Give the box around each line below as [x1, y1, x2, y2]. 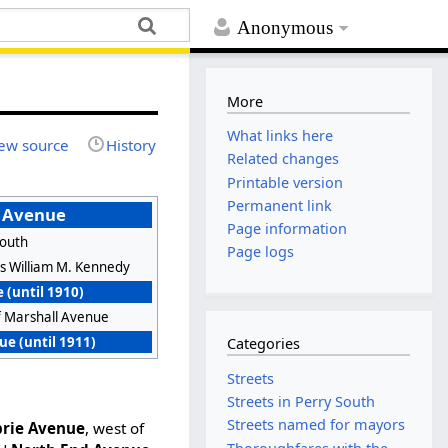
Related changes [227, 149, 340, 169]
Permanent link [227, 195, 333, 215]
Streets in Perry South [227, 392, 376, 412]
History [106, 134, 157, 155]
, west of [85, 418, 145, 439]
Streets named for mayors [227, 415, 406, 435]
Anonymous [237, 17, 334, 39]
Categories [227, 334, 301, 354]
